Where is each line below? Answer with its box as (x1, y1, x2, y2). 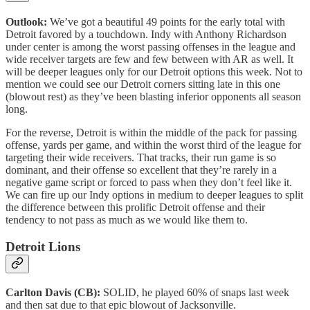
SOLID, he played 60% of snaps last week (103, 286, 289, 298)
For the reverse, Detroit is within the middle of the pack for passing (6, 127, 297, 139)
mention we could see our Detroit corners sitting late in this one (6, 78, 280, 91)
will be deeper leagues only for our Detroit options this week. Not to (6, 66, 302, 78)
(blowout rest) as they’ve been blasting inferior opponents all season (6, 91, 301, 103)
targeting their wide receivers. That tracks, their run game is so (6, 152, 276, 164)
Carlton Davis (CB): (6, 286, 103, 298)
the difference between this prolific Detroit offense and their (6, 201, 265, 214)
